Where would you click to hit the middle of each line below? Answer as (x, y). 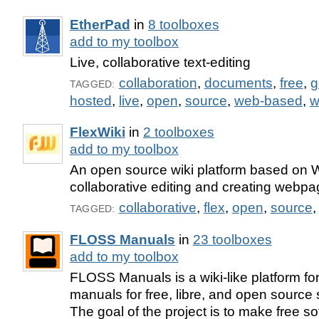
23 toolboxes (232, 239)
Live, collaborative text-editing (160, 63)
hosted (90, 101)
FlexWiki (97, 132)
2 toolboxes (178, 132)
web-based (268, 101)
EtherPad (100, 25)
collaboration (158, 83)
